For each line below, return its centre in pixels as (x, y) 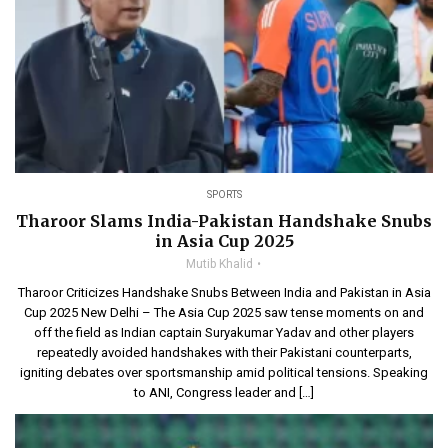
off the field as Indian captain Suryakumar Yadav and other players (224, 332)
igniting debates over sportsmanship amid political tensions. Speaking (224, 372)
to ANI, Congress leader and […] (224, 392)
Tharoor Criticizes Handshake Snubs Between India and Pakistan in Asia (224, 292)
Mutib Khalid (219, 263)
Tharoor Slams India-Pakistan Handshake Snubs (224, 220)
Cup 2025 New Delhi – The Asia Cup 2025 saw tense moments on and (224, 312)
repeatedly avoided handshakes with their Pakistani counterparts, (224, 352)
